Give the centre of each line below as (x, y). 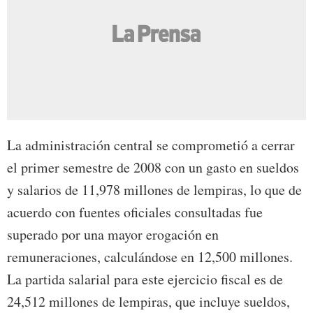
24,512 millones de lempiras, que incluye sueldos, (148, 302)
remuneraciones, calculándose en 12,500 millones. (150, 257)
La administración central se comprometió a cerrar (151, 145)
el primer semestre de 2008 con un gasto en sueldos (153, 168)
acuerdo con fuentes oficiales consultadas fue (135, 212)
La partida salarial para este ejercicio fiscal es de (145, 279)
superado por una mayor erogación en (113, 235)
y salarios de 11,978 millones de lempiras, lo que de (154, 190)
